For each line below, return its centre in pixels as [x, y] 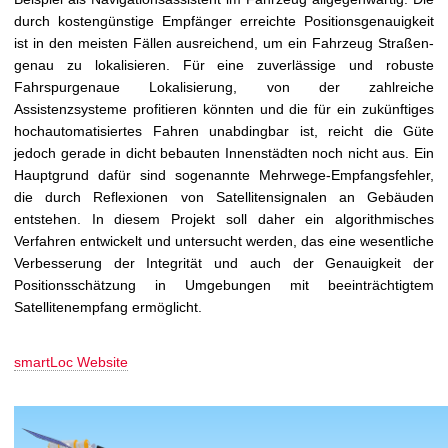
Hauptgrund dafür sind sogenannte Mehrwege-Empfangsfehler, [224, 175]
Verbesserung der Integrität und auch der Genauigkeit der [224, 263]
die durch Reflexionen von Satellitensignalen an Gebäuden [224, 197]
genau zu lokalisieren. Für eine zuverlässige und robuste [224, 65]
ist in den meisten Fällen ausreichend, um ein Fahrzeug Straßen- [224, 43]
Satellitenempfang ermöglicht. [108, 307]
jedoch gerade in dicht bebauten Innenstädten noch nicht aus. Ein [224, 153]
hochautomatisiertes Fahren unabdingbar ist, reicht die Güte [224, 131]
